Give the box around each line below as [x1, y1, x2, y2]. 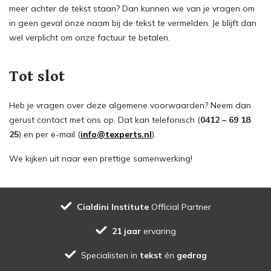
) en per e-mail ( [19, 129, 80, 140]
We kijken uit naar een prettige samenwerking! [9, 153, 192, 164]
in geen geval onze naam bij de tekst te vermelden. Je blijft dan [9, 18, 256, 28]
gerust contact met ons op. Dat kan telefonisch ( [9, 114, 200, 125]
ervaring [141, 226, 176, 237]
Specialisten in [81, 250, 140, 261]
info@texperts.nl [80, 129, 152, 140]
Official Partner [151, 201, 211, 212]
